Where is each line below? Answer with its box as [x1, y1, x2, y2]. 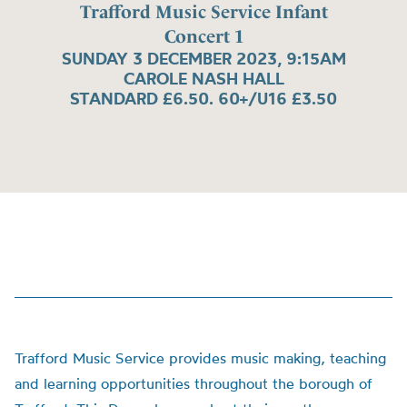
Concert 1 [164, 25, 243, 47]
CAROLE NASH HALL [123, 67, 284, 89]
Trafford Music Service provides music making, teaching [15, 349, 386, 367]
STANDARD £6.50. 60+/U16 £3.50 [70, 87, 337, 109]
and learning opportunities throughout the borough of [15, 374, 372, 392]
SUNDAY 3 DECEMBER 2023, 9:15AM [61, 47, 346, 69]
